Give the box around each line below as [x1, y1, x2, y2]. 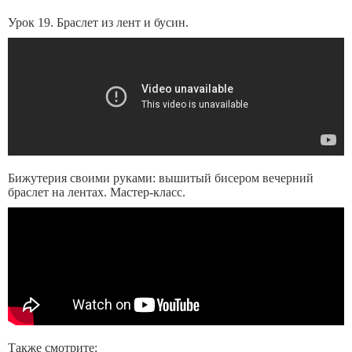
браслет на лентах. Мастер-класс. [8, 185, 185, 199]
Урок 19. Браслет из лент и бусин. [8, 16, 189, 29]
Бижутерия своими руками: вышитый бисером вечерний [8, 171, 313, 185]
